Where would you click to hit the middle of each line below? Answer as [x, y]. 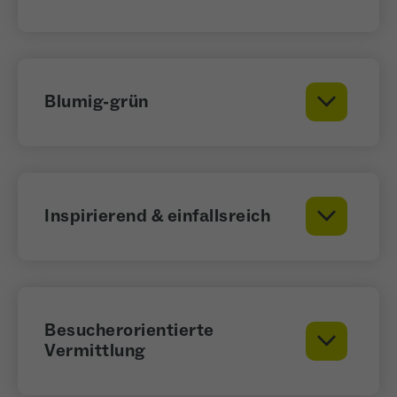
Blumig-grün [97, 101]
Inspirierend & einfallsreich [157, 216]
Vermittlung [95, 350]
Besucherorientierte [129, 330]
